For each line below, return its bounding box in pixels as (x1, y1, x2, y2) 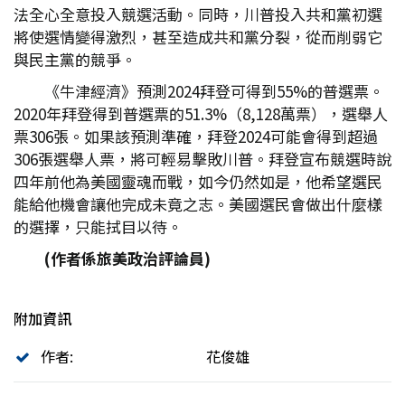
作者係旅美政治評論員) (51, 247, 211, 270)
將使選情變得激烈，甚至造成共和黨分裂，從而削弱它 (14, 25, 382, 49)
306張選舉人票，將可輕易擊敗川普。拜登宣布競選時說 (14, 147, 391, 171)
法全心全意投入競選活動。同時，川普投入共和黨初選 (14, 3, 382, 26)
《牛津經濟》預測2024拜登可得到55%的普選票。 (44, 80, 384, 103)
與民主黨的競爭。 (14, 48, 137, 71)
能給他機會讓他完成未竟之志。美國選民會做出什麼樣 (14, 193, 382, 216)
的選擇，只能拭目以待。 (14, 215, 183, 239)
